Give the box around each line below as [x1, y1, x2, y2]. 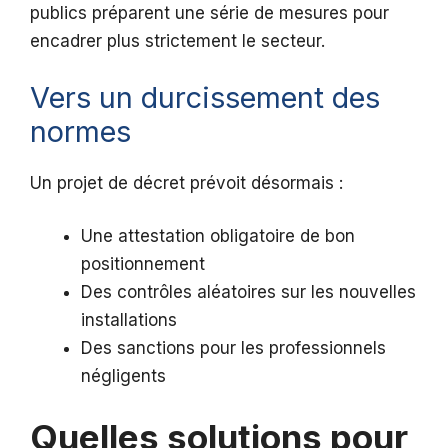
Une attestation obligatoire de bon [81, 226, 355, 247]
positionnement [81, 254, 205, 275]
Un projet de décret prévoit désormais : [30, 172, 343, 193]
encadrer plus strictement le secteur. [30, 31, 325, 52]
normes [30, 113, 131, 149]
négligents [81, 366, 166, 387]
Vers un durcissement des [30, 79, 380, 115]
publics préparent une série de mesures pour [30, 3, 389, 24]
